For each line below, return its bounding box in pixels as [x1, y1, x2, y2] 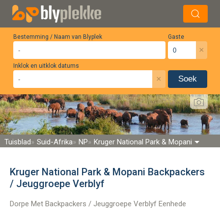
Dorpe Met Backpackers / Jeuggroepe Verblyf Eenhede [10, 199, 186, 208]
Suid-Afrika [37, 137, 73, 146]
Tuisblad [4, 137, 31, 146]
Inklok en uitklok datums [13, 62, 79, 69]
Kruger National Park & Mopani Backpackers [10, 165, 205, 178]
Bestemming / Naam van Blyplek [13, 33, 102, 40]
